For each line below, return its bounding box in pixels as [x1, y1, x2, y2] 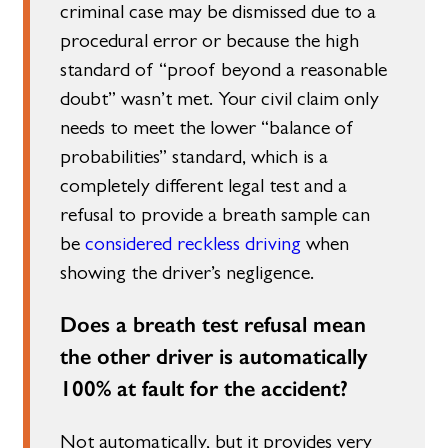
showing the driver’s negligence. [60, 260, 315, 284]
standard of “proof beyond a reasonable [60, 57, 388, 81]
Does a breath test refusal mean [60, 311, 367, 338]
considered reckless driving [85, 231, 302, 255]
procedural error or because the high [60, 28, 360, 52]
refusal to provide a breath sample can [60, 202, 371, 226]
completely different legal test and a [60, 173, 348, 197]
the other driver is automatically [60, 343, 369, 370]
